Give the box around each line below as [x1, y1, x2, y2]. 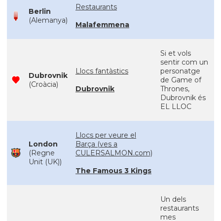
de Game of [160, 75, 201, 84]
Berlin [29, 7, 51, 16]
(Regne [29, 148, 55, 157]
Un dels [160, 195, 186, 204]
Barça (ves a [75, 140, 117, 148]
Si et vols [160, 49, 191, 58]
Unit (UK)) [29, 157, 62, 166]
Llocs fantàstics [75, 67, 128, 75]
